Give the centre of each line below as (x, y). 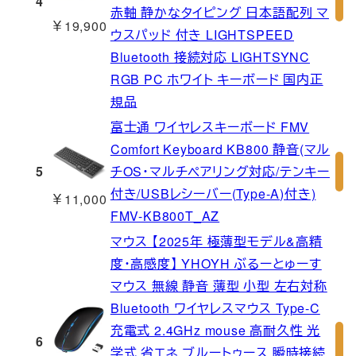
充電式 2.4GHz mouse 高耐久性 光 (215, 331)
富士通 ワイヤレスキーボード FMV (210, 127)
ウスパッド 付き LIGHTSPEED (202, 35)
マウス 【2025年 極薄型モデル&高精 (216, 242)
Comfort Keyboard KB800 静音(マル (220, 149)
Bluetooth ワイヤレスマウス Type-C (215, 308)
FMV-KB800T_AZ (165, 216)
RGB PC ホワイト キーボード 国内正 (217, 79)
